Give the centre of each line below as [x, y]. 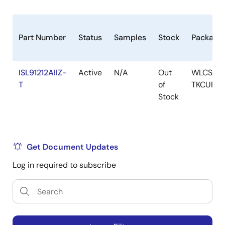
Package [207, 38]
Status [90, 38]
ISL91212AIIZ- [43, 73]
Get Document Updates [72, 147]
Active [90, 73]
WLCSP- [206, 73]
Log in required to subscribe [64, 165]
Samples [130, 38]
